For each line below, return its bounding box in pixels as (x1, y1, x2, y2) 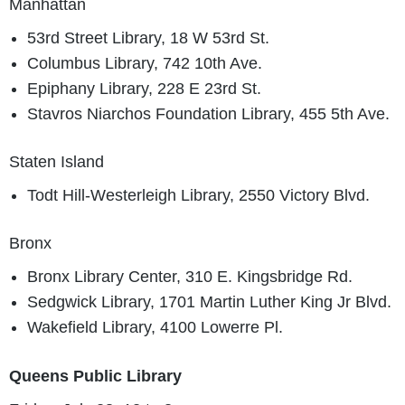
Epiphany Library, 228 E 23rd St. (27, 79, 261, 98)
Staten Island (9, 153, 104, 172)
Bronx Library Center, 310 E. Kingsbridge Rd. (27, 268, 353, 287)
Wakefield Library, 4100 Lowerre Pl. (27, 318, 283, 337)
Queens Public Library (9, 366, 182, 385)
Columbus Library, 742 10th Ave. (27, 53, 262, 72)
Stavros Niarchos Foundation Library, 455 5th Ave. (27, 104, 390, 123)
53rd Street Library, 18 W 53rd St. (27, 28, 269, 47)
